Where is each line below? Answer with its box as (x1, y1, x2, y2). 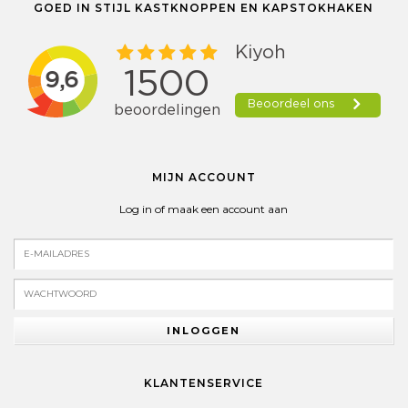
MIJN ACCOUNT (151, 170, 256, 184)
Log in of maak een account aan (119, 202, 288, 216)
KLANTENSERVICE (144, 376, 263, 390)
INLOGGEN (167, 323, 240, 337)
